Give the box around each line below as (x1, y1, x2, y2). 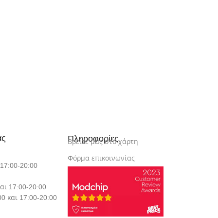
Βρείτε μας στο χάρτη (68, 137, 139, 145)
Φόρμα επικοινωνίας (68, 154, 135, 162)
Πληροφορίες (68, 132, 119, 144)
